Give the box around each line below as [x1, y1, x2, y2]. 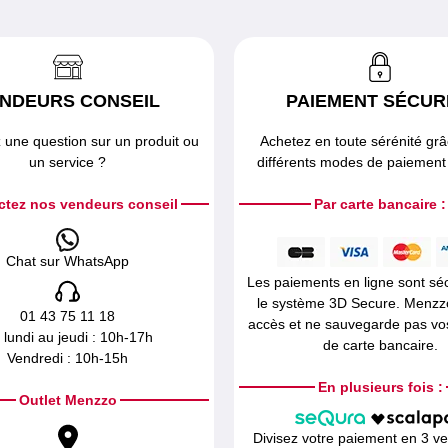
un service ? [29, 154, 107, 170]
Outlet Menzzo [18, 392, 117, 408]
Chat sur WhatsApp [6, 253, 130, 269]
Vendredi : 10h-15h [7, 350, 129, 366]
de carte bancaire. [322, 337, 438, 353]
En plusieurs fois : [317, 379, 443, 395]
